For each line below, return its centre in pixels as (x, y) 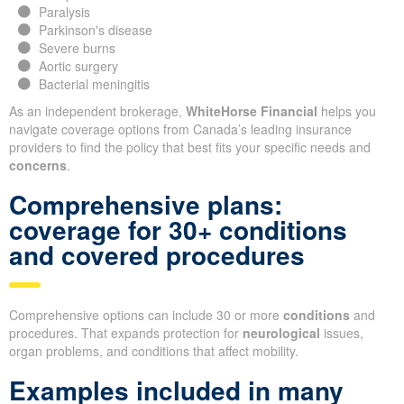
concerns (38, 165)
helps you (347, 111)
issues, (342, 333)
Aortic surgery (78, 66)
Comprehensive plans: (146, 205)
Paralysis (64, 12)
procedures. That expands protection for (126, 333)
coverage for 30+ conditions (178, 230)
